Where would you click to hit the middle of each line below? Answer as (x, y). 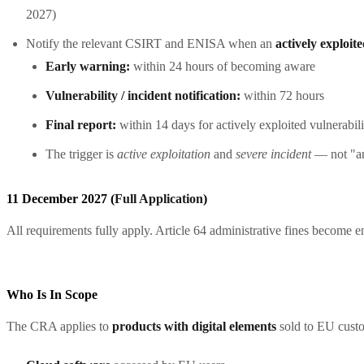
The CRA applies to (59, 326)
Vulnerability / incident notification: (143, 95)
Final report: (81, 124)
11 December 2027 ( (61, 198)
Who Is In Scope (52, 294)
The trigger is (81, 154)
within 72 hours (282, 95)
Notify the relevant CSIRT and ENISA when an (151, 43)
